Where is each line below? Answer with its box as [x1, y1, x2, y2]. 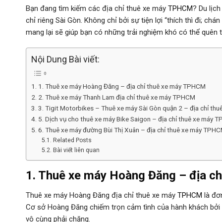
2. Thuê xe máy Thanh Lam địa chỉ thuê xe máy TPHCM [38, 93, 195, 102]
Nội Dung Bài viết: [31, 54, 100, 65]
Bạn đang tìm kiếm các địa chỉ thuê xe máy [26, 3, 168, 13]
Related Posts [53, 137, 92, 144]
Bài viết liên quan [53, 147, 100, 154]
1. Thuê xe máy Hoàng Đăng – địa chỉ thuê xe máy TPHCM [38, 82, 206, 91]
